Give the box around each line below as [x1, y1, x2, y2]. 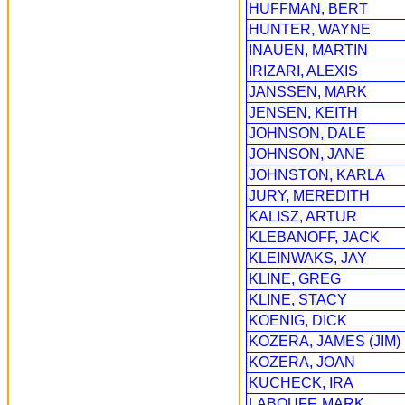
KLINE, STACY [249, 292, 347, 307]
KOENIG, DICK [249, 313, 347, 328]
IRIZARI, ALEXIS [249, 63, 358, 79]
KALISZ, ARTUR [249, 209, 357, 224]
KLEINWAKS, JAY [249, 250, 367, 266]
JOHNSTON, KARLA [249, 167, 385, 183]
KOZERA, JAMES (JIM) [249, 334, 400, 349]
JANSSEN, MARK [249, 84, 367, 99]
